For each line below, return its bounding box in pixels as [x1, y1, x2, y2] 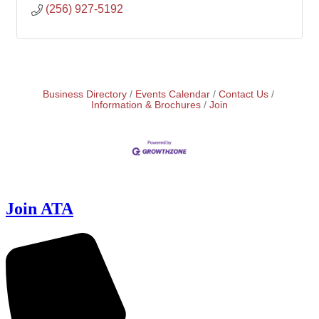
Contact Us [218, 89, 268, 100]
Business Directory [42, 89, 127, 100]
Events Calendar [135, 89, 210, 100]
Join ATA [6, 199, 73, 218]
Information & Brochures [91, 100, 201, 111]
